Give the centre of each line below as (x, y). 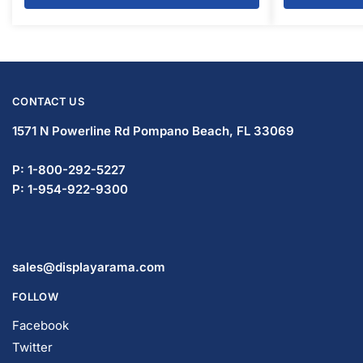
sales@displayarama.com (89, 267)
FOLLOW (35, 297)
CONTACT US (48, 101)
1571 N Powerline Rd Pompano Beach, (123, 131)
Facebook (41, 325)
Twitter (32, 347)
